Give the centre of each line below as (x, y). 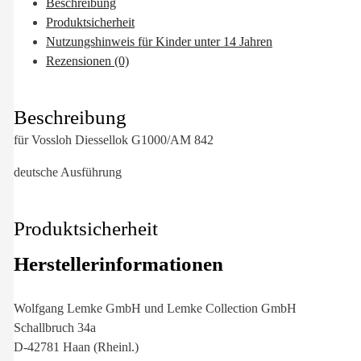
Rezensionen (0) (87, 61)
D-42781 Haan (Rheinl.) (76, 346)
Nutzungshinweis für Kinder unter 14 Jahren (159, 42)
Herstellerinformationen (118, 263)
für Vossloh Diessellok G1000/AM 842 (114, 139)
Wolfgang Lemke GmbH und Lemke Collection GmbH (155, 308)
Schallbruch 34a (55, 327)
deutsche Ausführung (68, 172)
